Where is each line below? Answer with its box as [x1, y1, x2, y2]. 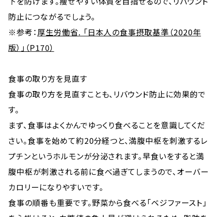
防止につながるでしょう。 [8, 11, 95, 22]
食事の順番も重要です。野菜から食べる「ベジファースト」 [8, 197, 207, 208]
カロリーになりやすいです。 [8, 181, 104, 193]
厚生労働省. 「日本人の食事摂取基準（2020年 [37, 26, 201, 38]
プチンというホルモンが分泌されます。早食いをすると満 [8, 150, 204, 162]
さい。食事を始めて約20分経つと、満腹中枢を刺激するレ [8, 135, 208, 146]
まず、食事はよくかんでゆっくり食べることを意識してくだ [8, 119, 205, 131]
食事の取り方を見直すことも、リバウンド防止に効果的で [8, 88, 206, 100]
